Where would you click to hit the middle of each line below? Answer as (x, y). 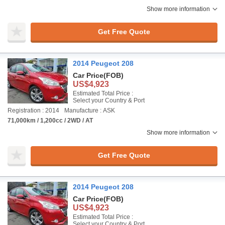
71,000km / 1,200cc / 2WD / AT (50, 121)
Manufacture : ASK (90, 110)
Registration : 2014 (33, 110)
